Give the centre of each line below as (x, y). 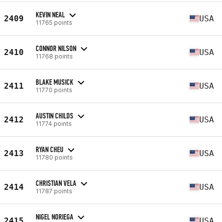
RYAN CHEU (50, 149)
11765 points (54, 22)
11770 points (54, 90)
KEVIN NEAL (50, 14)
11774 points (54, 123)
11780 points (54, 157)
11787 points (54, 191)
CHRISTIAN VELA (56, 183)
